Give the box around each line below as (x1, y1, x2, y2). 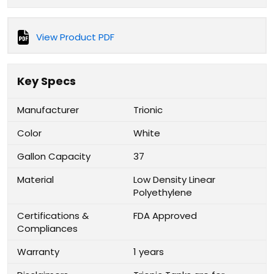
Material (17, 173, 54, 186)
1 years (133, 245, 164, 258)
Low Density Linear (133, 173, 215, 186)
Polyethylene (133, 186, 192, 199)
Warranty (17, 245, 59, 258)
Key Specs (17, 73, 76, 89)
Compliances (17, 222, 78, 235)
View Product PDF (36, 31, 114, 43)
